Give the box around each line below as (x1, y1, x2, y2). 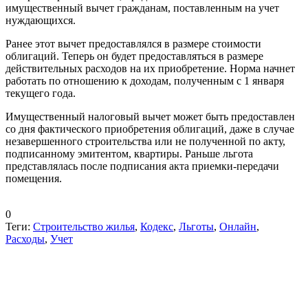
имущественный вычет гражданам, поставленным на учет (5, 1, 279, 14)
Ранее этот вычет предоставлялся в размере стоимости (5, 37, 261, 49)
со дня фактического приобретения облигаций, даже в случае (5, 122, 294, 135)
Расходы (5, 232, 45, 245)
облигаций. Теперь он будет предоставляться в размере (5, 49, 263, 62)
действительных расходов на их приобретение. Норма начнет (5, 62, 295, 74)
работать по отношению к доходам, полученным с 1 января (5, 74, 284, 87)
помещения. (5, 172, 62, 184)
